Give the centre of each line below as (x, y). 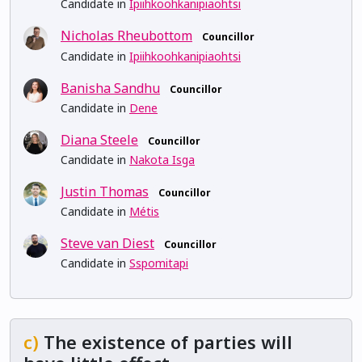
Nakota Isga (162, 160)
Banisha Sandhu (110, 88)
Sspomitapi (159, 263)
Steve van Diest (107, 244)
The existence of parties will (166, 343)
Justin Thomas (105, 192)
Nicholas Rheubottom (126, 36)
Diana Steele (99, 139)
